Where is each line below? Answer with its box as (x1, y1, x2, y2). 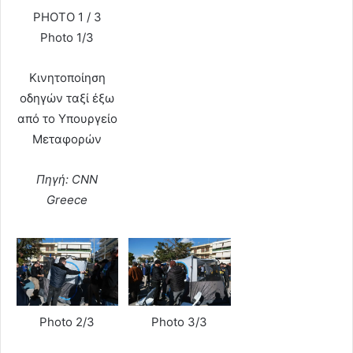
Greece (46, 192, 88, 208)
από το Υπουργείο (17, 111, 117, 127)
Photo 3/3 (151, 314, 208, 329)
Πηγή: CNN (36, 172, 98, 188)
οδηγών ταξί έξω (20, 91, 115, 106)
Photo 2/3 (39, 314, 95, 329)
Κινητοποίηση (28, 70, 106, 86)
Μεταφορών (32, 132, 102, 147)
